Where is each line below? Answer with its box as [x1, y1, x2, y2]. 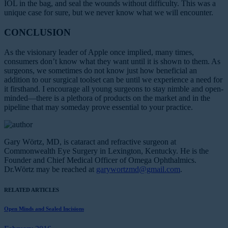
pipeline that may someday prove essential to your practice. [4, 102, 193, 111]
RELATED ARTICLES [4, 186, 59, 193]
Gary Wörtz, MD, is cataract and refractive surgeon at [4, 137, 176, 146]
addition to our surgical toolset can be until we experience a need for [4, 75, 222, 84]
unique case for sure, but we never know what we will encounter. [4, 8, 213, 17]
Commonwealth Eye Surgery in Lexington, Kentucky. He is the [4, 146, 209, 155]
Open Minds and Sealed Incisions [4, 205, 84, 212]
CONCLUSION [4, 27, 71, 38]
